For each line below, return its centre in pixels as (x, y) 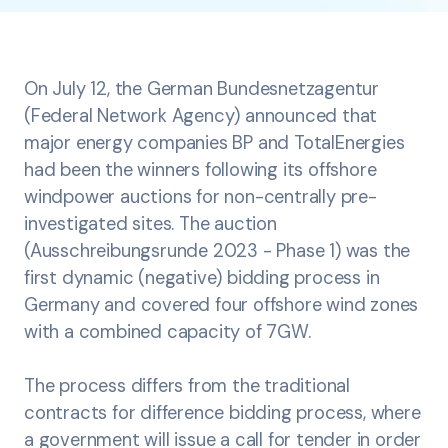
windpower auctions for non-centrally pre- (200, 196)
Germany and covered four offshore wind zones (221, 304)
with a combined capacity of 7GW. (170, 331)
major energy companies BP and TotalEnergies (214, 142)
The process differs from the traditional (187, 385)
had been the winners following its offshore (200, 169)
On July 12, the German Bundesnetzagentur (201, 88)
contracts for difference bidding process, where (222, 412)
